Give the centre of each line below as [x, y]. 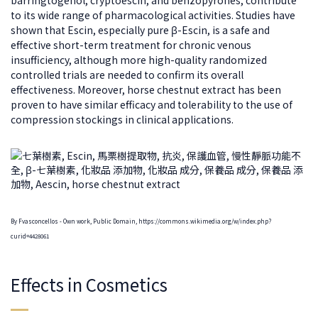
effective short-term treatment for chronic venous [131, 44]
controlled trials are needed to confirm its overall [127, 74]
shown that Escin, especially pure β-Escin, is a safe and [140, 29]
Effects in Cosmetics [89, 284]
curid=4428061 [30, 236]
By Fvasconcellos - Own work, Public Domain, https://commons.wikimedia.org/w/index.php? [141, 221]
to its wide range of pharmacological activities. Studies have [153, 15]
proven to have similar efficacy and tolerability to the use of [152, 104]
